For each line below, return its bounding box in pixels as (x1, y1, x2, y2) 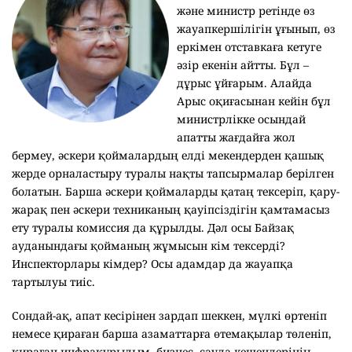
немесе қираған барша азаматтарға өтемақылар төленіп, (12, 326, 332, 341)
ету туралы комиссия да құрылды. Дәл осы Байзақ (12, 220, 294, 235)
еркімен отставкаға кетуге (177, 39, 321, 54)
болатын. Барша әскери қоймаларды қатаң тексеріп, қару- (12, 184, 339, 199)
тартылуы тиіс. (12, 274, 95, 289)
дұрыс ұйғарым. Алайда (177, 75, 312, 90)
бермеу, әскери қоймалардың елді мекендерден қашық (12, 148, 324, 163)
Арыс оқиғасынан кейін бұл (177, 93, 331, 108)
